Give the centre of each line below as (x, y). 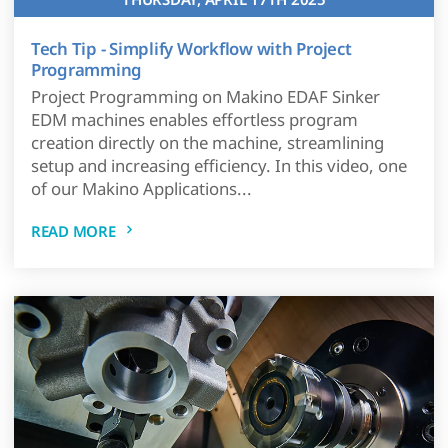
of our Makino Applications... (141, 189)
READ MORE (73, 231)
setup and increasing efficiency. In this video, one (218, 166)
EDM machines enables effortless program (194, 120)
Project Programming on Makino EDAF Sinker (205, 97)
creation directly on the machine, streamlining (207, 143)
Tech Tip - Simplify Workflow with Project (191, 48)
